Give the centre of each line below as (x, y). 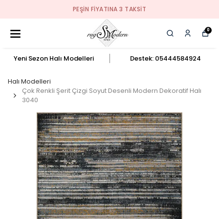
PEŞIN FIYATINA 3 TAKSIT (109, 9)
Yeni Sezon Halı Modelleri (54, 58)
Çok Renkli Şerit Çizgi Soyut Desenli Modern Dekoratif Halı (112, 91)
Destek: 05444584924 (165, 58)
